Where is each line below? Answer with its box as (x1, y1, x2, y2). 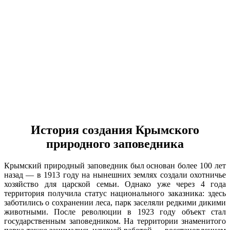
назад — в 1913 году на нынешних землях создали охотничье (4, 170, 226, 179)
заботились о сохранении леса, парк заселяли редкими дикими (4, 198, 226, 207)
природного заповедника (46, 137, 184, 150)
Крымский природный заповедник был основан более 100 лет (4, 161, 226, 170)
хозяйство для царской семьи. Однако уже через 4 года (4, 179, 226, 188)
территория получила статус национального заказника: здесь (4, 188, 226, 198)
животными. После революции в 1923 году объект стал (4, 207, 226, 216)
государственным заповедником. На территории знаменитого (4, 216, 226, 225)
